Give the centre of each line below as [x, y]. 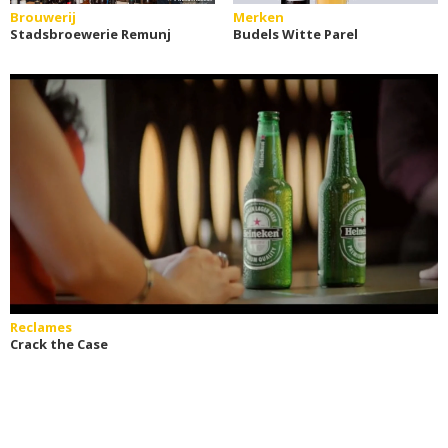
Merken [258, 17]
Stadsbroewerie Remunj [90, 34]
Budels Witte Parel [295, 34]
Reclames [41, 327]
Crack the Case [59, 344]
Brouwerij [43, 17]
